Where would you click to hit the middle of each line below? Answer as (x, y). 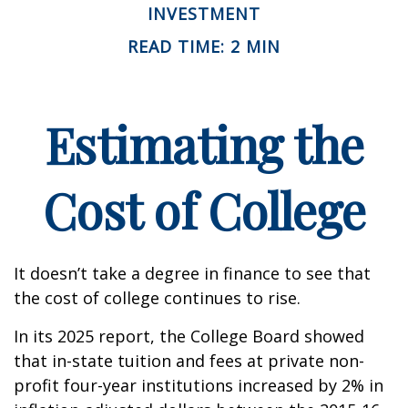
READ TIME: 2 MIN (204, 46)
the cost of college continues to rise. (157, 297)
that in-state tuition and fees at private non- (189, 360)
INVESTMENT (204, 13)
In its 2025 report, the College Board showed (189, 336)
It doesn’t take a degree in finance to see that (192, 273)
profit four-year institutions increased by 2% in (199, 385)
